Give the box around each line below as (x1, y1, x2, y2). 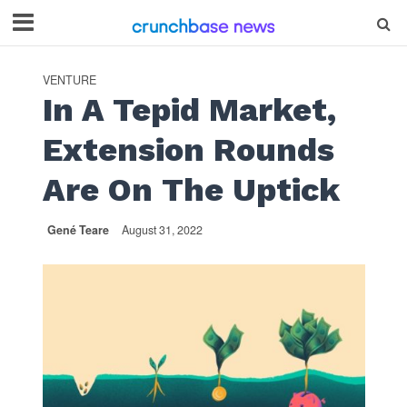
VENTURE (42, 72, 96, 88)
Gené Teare (46, 222, 109, 238)
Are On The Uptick (42, 171, 340, 209)
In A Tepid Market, (42, 91, 336, 129)
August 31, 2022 (121, 222, 203, 238)
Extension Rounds (42, 131, 334, 169)
